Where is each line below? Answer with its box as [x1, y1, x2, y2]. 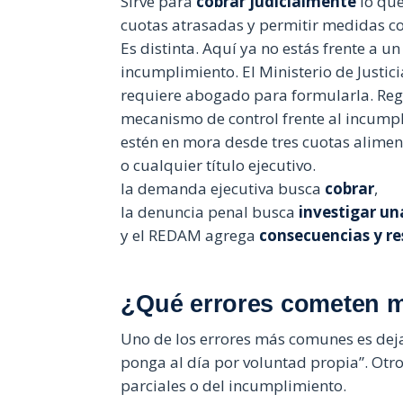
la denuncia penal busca [121, 201, 300, 222]
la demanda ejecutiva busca [121, 177, 326, 199]
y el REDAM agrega [121, 224, 260, 246]
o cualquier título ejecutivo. [121, 154, 317, 175]
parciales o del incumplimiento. [121, 374, 347, 396]
